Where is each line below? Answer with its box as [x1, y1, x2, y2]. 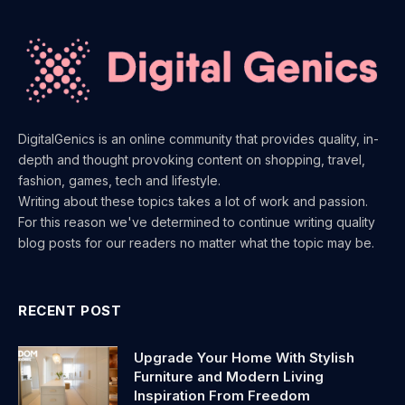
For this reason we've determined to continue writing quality [18, 213, 375, 230]
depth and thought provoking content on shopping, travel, [18, 151, 365, 167]
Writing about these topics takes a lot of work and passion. [18, 193, 368, 209]
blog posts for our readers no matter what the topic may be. [18, 234, 374, 250]
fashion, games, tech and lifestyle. [18, 172, 221, 188]
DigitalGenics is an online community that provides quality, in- [18, 130, 379, 146]
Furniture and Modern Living [134, 367, 324, 385]
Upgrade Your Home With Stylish [134, 348, 354, 366]
